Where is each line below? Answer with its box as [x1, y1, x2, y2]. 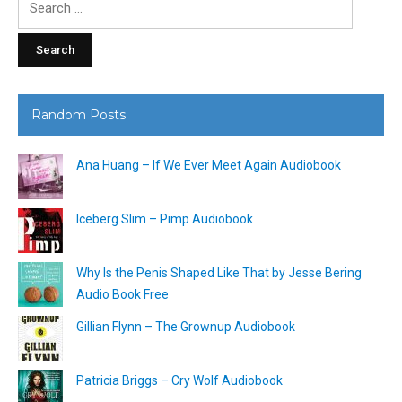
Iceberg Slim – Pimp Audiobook [76, 211, 253, 226]
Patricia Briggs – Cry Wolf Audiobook [76, 372, 283, 388]
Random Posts [31, 106, 126, 123]
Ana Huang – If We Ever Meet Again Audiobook [76, 157, 341, 172]
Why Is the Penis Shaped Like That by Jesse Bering [76, 265, 362, 280]
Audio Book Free [76, 286, 169, 301]
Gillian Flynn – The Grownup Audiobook [76, 319, 295, 334]
